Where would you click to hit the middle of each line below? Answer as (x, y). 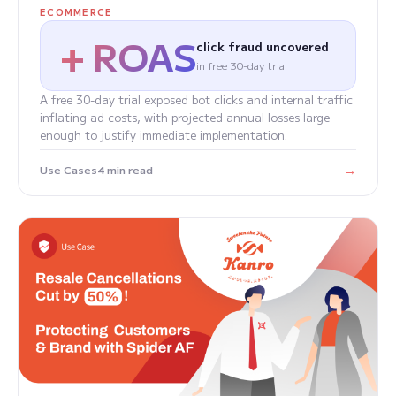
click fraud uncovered (262, 46)
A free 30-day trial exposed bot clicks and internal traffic (196, 99)
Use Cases (69, 170)
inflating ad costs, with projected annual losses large (185, 117)
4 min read (125, 170)
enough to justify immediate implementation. (164, 134)
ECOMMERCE (76, 11)
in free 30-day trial (241, 65)
